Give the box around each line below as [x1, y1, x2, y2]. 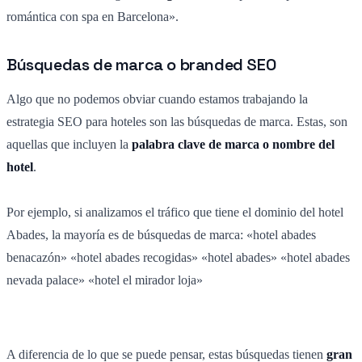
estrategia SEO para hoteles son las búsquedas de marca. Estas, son [6, 115, 347, 129]
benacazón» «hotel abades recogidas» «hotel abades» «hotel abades [6, 250, 350, 265]
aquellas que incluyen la [6, 137, 132, 152]
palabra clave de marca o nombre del [132, 137, 335, 152]
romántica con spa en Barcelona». [6, 10, 179, 24]
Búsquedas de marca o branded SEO [6, 54, 276, 76]
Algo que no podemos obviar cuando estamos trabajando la [6, 92, 308, 107]
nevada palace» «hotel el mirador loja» [6, 273, 203, 288]
